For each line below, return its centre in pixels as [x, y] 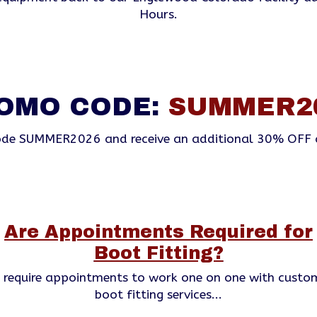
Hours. [158, 14]
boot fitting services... [158, 295]
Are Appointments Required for [158, 232]
